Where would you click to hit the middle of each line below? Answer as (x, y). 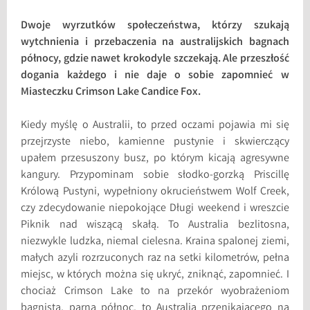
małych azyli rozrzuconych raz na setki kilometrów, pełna (155, 258)
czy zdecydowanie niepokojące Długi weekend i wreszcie (155, 208)
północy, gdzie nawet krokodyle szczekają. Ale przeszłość (155, 59)
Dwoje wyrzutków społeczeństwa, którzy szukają (155, 26)
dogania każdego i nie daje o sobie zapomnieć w (155, 75)
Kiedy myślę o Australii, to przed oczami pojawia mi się (155, 125)
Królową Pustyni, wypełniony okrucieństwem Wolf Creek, (155, 192)
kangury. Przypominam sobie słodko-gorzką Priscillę (155, 175)
